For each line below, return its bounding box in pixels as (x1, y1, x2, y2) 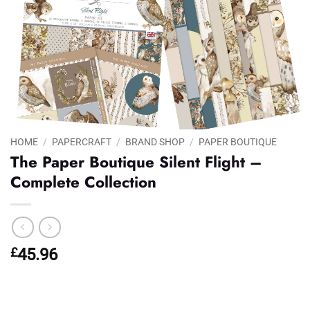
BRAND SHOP (125, 136, 185, 148)
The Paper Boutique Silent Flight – (10, 151, 262, 174)
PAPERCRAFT (52, 136, 112, 148)
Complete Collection (10, 171, 156, 194)
